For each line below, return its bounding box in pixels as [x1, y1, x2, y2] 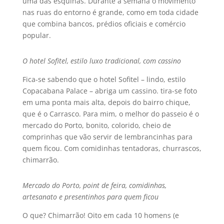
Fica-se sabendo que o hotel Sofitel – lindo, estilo [22, 74, 185, 84]
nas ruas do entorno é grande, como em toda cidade [22, 7, 198, 17]
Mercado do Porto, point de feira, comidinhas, [22, 180, 166, 190]
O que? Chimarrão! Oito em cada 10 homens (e [22, 210, 179, 220]
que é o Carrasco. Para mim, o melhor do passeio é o [22, 109, 199, 118]
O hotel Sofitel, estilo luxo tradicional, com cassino [22, 56, 181, 65]
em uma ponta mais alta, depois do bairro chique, [22, 97, 190, 107]
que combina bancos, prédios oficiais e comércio [22, 19, 185, 28]
